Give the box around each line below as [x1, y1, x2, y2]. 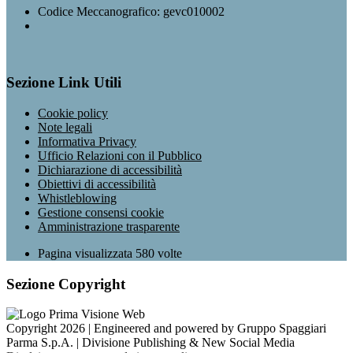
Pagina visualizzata [38, 247, 136, 260]
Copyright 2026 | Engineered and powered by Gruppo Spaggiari [6, 321, 326, 336]
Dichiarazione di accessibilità [38, 163, 182, 176]
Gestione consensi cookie [38, 206, 164, 219]
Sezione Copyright [6, 275, 125, 292]
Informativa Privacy [38, 135, 136, 148]
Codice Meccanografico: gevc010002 [38, 4, 225, 18]
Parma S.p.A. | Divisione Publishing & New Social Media [6, 336, 295, 350]
